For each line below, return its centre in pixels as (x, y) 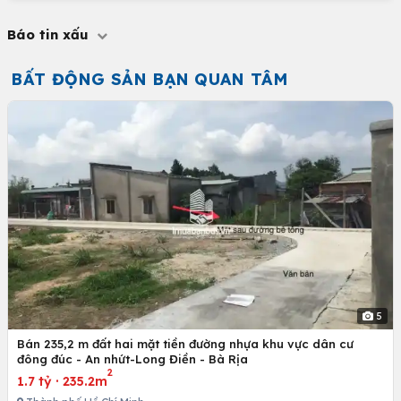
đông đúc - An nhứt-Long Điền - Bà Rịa (132, 359)
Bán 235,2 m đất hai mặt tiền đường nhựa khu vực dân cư (185, 344)
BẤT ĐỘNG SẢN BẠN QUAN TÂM (149, 79)
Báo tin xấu (50, 34)
